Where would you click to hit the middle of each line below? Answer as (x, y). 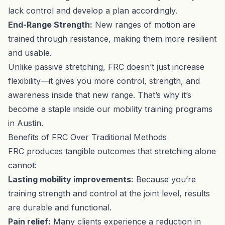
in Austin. (26, 123)
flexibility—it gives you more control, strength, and (104, 81)
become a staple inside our (61, 109)
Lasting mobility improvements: (71, 179)
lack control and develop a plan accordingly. (93, 10)
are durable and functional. (60, 207)
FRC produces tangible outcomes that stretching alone (112, 151)
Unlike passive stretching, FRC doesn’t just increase (106, 67)
